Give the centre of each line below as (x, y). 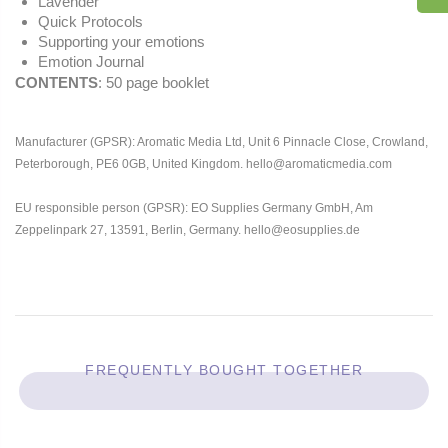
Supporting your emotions (121, 42)
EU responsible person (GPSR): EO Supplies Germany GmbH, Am (194, 208)
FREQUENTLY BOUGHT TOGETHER (224, 370)
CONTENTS (56, 83)
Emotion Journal (90, 62)
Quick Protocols (90, 22)
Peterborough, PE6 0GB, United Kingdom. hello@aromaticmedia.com (203, 164)
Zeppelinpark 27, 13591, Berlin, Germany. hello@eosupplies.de (187, 230)
